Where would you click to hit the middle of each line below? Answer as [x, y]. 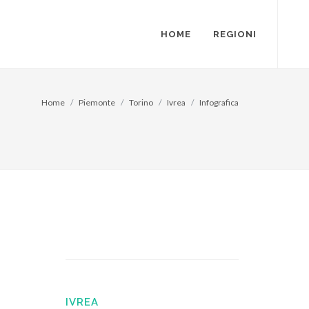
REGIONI [235, 34]
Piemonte [97, 102]
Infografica [219, 102]
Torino [141, 102]
